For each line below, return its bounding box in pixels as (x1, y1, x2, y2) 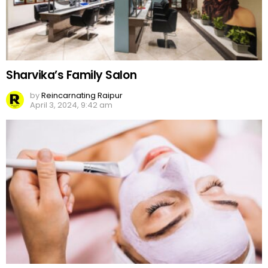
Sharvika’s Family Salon (6, 67, 137, 84)
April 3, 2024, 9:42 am (30, 99, 112, 111)
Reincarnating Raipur (41, 90, 123, 102)
